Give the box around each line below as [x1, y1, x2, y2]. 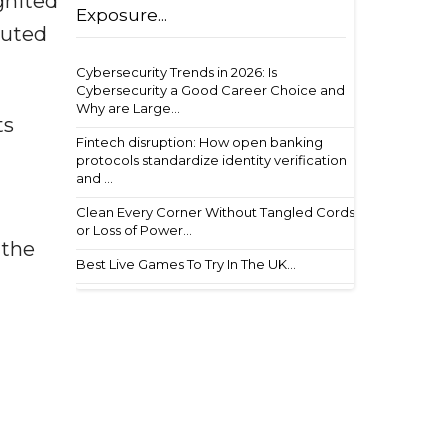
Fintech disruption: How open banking [76, 134, 323, 150]
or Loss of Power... [76, 222, 192, 238]
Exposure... [76, 5, 167, 25]
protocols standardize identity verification [76, 152, 347, 168]
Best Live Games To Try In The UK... [76, 256, 296, 272]
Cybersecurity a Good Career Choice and [76, 82, 345, 98]
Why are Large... [76, 100, 180, 116]
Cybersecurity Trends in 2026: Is [76, 64, 277, 80]
